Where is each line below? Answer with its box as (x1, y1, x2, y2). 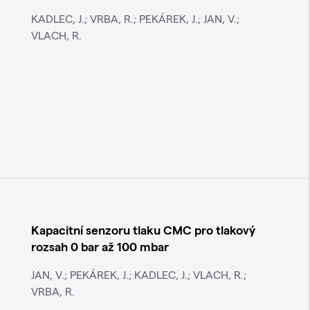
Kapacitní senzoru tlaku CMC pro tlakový (30, 222, 255, 237)
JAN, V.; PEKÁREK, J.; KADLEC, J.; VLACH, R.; (30, 268, 246, 282)
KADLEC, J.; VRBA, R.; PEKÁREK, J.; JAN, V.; (30, 12, 239, 26)
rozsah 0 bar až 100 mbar (30, 239, 169, 254)
